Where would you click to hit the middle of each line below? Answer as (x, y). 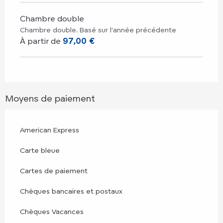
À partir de (41, 41)
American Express (50, 129)
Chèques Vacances (52, 211)
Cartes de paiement (54, 170)
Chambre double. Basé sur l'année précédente (98, 29)
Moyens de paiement (50, 98)
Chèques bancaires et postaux (71, 191)
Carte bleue (40, 150)
